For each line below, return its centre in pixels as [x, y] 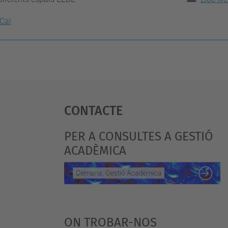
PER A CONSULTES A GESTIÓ [138, 136]
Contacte [93, 109]
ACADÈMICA [95, 151]
